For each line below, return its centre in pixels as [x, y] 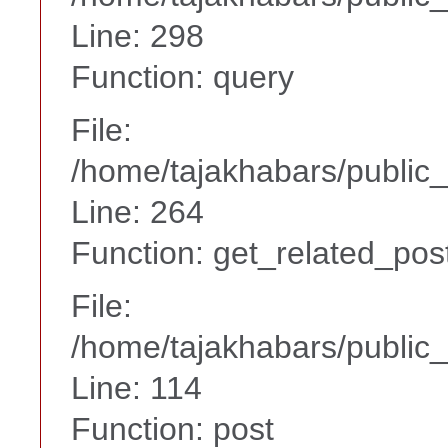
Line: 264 [137, 211]
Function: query [182, 76]
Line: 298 [137, 35]
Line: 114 [136, 387]
